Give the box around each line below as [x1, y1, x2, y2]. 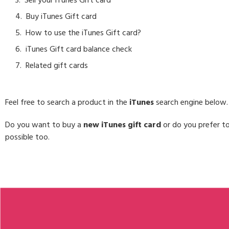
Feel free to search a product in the [5, 96, 129, 109]
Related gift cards [26, 59, 88, 72]
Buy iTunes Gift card [26, 10, 97, 23]
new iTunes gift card [83, 118, 161, 131]
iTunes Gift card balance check [26, 42, 132, 56]
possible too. [5, 130, 50, 144]
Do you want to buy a [5, 118, 83, 131]
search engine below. [154, 96, 228, 109]
